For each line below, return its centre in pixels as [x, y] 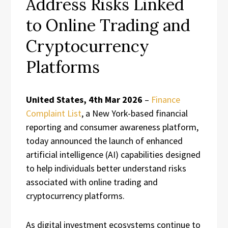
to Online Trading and [108, 25]
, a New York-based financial [135, 113]
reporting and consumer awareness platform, [112, 127]
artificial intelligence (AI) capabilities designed [113, 154]
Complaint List [54, 113]
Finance [166, 99]
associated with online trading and [92, 182]
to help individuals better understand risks [106, 168]
